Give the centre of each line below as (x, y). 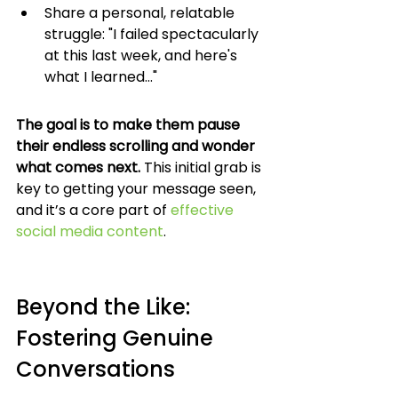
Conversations (96, 369)
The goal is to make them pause (130, 125)
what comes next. (78, 167)
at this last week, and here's (143, 56)
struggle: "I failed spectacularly (153, 34)
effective (204, 210)
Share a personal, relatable (141, 13)
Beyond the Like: (106, 307)
